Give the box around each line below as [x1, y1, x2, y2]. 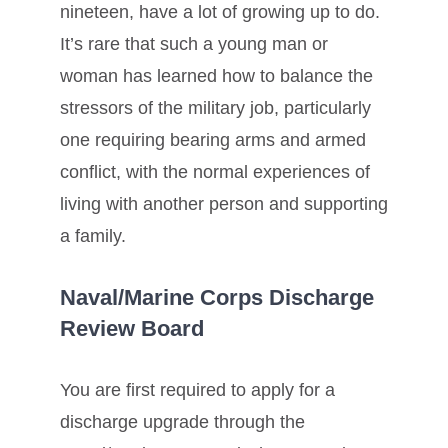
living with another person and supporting [60, 194, 388, 215]
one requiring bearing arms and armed [60, 130, 366, 151]
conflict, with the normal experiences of [60, 162, 370, 183]
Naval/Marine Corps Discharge [60, 284, 374, 310]
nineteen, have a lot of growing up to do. [60, 2, 380, 23]
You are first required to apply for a [60, 379, 335, 400]
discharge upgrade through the [60, 411, 305, 432]
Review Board [60, 315, 204, 341]
